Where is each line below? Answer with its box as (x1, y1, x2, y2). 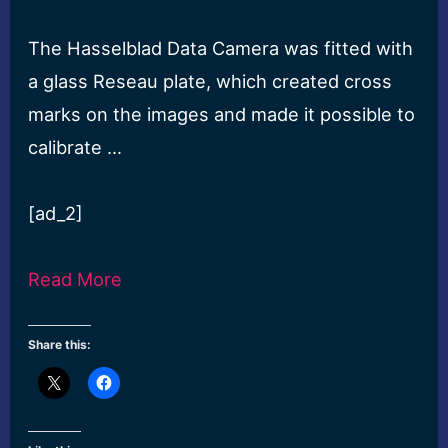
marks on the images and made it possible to (28, 102, 416, 125)
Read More (28, 267, 123, 290)
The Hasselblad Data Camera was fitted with (28, 36, 414, 59)
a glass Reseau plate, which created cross (28, 69, 393, 92)
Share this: (28, 337, 92, 353)
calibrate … (28, 135, 123, 158)
